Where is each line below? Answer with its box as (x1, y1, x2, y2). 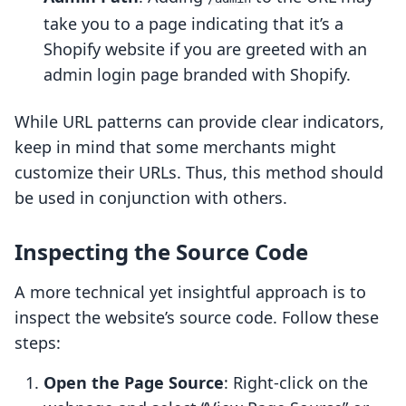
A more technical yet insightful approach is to (14, 281, 366, 304)
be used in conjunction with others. (14, 187, 287, 209)
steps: (14, 332, 61, 354)
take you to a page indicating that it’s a (43, 13, 343, 35)
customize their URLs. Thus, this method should (14, 161, 383, 184)
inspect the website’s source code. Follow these (14, 306, 379, 329)
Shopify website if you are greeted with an (43, 38, 367, 61)
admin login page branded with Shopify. (43, 63, 351, 86)
